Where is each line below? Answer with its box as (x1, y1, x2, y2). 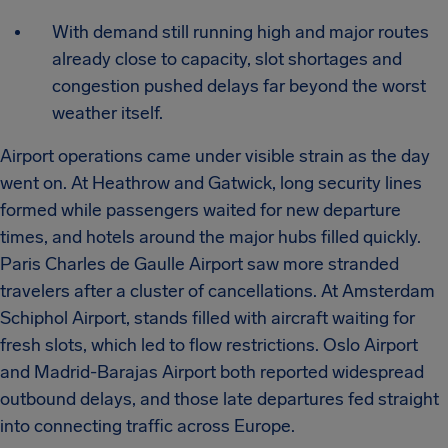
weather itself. (52, 102, 163, 124)
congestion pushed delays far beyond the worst (52, 75, 426, 97)
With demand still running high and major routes (52, 21, 429, 43)
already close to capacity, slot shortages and (52, 48, 402, 70)
